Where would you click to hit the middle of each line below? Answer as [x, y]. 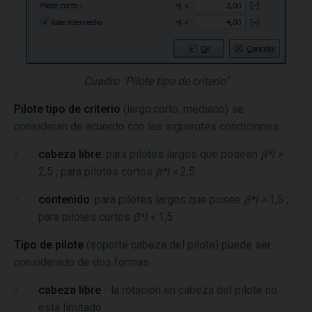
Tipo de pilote [49, 245]
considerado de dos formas [81, 263]
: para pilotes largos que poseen [181, 155]
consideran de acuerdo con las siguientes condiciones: [147, 127]
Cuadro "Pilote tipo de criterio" [156, 81]
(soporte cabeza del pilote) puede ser [177, 245]
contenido [64, 200]
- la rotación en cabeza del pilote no [189, 290]
